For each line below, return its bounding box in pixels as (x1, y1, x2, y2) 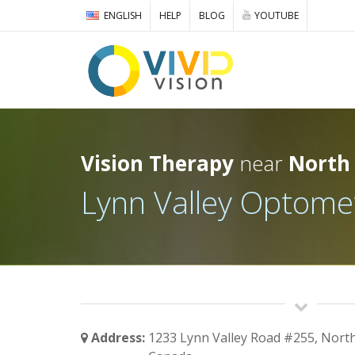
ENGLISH (104, 9, 142, 22)
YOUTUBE (254, 9, 299, 22)
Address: (88, 329, 145, 346)
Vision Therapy (81, 149, 234, 177)
